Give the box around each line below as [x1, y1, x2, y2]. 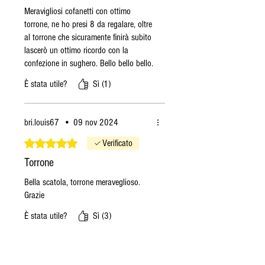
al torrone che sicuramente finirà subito [24, 31, 151, 43]
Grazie [24, 189, 44, 201]
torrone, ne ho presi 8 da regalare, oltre [24, 18, 152, 30]
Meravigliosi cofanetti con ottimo [24, 5, 131, 17]
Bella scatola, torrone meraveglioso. [24, 176, 140, 188]
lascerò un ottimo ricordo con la [24, 44, 128, 56]
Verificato [102, 137, 132, 148]
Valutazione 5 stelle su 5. [24, 136, 128, 147]
